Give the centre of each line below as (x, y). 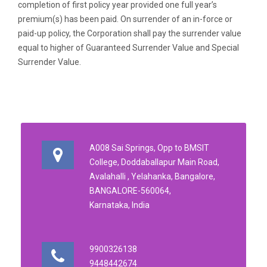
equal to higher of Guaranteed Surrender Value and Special (128, 48)
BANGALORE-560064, (130, 191)
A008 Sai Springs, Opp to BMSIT (149, 148)
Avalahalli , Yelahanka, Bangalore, (152, 177)
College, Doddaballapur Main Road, (154, 162)
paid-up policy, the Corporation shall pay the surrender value (130, 34)
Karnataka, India (119, 205)
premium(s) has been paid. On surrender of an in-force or (125, 19)
